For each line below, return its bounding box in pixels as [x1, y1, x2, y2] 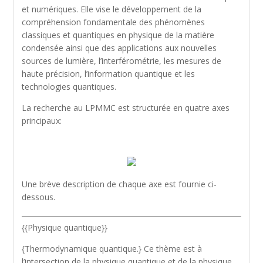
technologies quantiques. [22, 81, 117, 92]
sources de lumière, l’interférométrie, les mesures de [22, 55, 222, 66]
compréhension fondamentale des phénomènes [22, 16, 205, 28]
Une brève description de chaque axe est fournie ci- [22, 178, 217, 190]
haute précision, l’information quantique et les [22, 68, 195, 79]
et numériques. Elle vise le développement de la [22, 4, 202, 15]
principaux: [22, 115, 62, 126]
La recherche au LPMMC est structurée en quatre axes [22, 102, 230, 113]
